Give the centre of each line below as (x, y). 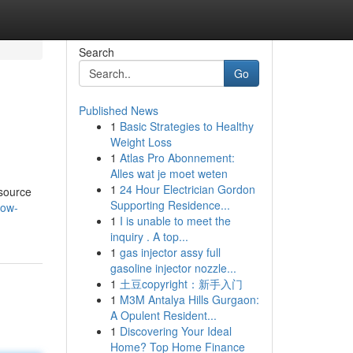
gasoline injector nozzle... (173, 268)
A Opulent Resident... (163, 315)
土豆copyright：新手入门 (181, 284)
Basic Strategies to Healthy (186, 126)
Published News (118, 110)
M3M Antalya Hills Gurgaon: (189, 299)
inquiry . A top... (149, 236)
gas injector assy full (170, 252)
